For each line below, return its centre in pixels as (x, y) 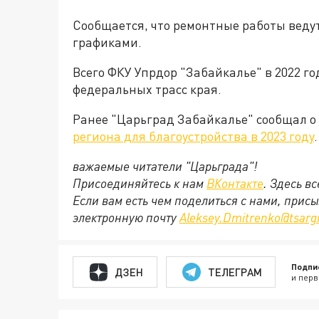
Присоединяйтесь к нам (140, 183)
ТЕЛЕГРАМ (235, 272)
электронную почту (126, 217)
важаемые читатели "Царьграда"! (165, 166)
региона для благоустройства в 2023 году (193, 136)
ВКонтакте (235, 183)
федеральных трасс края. (147, 89)
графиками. (107, 42)
